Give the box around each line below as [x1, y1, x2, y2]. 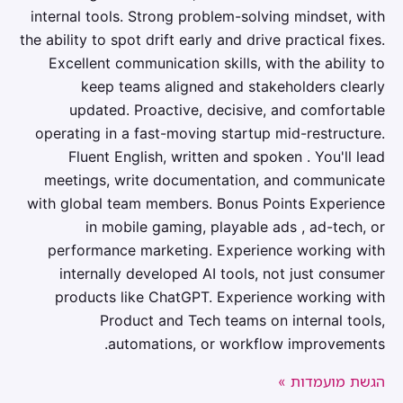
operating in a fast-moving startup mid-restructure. [35, 124, 385, 142]
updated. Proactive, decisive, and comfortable [69, 101, 385, 119]
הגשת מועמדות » [278, 372, 385, 390]
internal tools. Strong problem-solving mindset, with [31, 7, 385, 25]
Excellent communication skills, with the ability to [49, 54, 385, 72]
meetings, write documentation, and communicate [44, 171, 385, 189]
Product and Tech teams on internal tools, [100, 311, 385, 329]
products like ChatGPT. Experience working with [55, 288, 385, 306]
